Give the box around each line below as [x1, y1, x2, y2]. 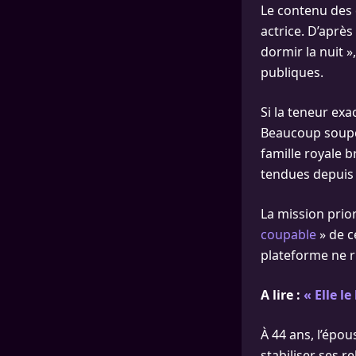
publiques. [261, 64, 323, 81]
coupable [261, 226, 316, 243]
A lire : [261, 286, 304, 304]
